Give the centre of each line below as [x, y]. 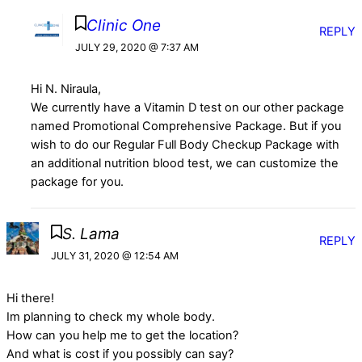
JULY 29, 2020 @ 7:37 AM [137, 47]
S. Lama [90, 234]
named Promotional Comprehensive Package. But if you [186, 126]
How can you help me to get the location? [122, 335]
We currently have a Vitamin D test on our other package [188, 107]
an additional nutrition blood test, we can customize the [185, 163]
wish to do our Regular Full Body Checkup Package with [185, 144]
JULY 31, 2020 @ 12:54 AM [114, 256]
